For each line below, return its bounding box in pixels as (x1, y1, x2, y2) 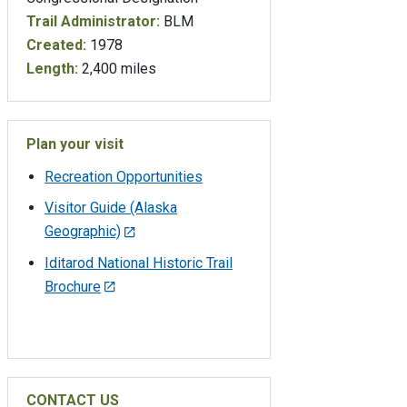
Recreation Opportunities (45, 167, 203, 185)
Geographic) (45, 222, 121, 240)
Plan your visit (26, 134, 124, 153)
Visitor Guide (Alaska (45, 198, 177, 216)
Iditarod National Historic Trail (45, 253, 233, 272)
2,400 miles (78, 59, 156, 77)
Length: (26, 59, 78, 77)
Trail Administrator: (26, 12, 160, 30)
